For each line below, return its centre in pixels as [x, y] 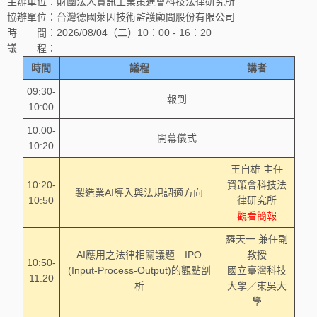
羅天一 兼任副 [257, 239]
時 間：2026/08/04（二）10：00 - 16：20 [109, 33]
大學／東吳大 [257, 286]
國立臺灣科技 [257, 270]
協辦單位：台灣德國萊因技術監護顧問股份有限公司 [121, 17]
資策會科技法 [257, 185]
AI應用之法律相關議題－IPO [139, 255]
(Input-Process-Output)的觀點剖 [139, 270]
